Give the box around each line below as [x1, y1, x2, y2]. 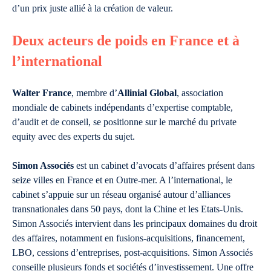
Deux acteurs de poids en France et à [12, 33, 240, 48]
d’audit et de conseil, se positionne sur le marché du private [12, 117, 237, 127]
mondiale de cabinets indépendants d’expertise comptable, [12, 102, 233, 113]
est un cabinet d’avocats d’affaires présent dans [74, 160, 255, 171]
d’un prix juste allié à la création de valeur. [12, 3, 173, 13]
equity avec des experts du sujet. [12, 131, 135, 142]
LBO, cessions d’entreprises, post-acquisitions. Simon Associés [12, 247, 253, 258]
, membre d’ [71, 88, 117, 98]
